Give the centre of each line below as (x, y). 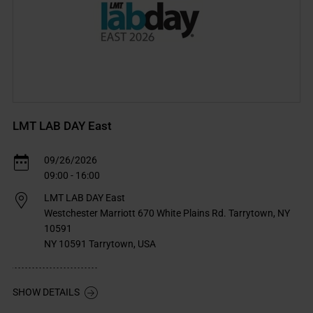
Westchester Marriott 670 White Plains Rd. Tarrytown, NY (167, 213)
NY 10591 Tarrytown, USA (100, 243)
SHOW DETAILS (46, 292)
